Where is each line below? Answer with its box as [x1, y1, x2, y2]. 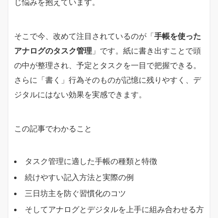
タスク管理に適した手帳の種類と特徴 [25, 156, 157, 166]
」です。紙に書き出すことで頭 [92, 45, 201, 55]
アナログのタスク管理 [14, 45, 92, 55]
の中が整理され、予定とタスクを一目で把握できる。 [14, 60, 201, 70]
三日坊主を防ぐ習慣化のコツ [25, 188, 126, 198]
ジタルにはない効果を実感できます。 [14, 89, 146, 99]
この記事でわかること [14, 123, 92, 133]
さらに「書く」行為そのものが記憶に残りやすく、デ [14, 74, 201, 85]
